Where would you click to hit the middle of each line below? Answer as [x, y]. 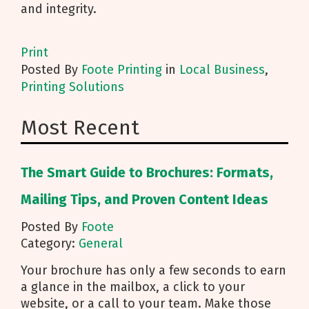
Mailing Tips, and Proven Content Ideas [144, 199]
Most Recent [80, 128]
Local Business [222, 70]
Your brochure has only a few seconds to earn [153, 270]
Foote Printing [122, 70]
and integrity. [59, 9]
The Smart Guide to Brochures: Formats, [147, 172]
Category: [50, 243]
